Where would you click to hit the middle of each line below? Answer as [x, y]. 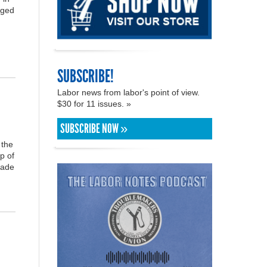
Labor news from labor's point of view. [128, 92]
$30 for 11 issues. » [95, 103]
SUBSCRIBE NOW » [94, 128]
